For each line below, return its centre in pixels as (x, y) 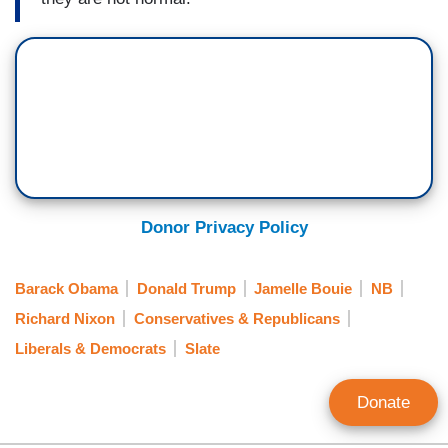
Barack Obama (66, 288)
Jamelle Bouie (303, 288)
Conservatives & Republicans (236, 318)
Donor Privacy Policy (224, 228)
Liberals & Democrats (90, 349)
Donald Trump (186, 288)
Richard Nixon (65, 318)
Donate (383, 402)
